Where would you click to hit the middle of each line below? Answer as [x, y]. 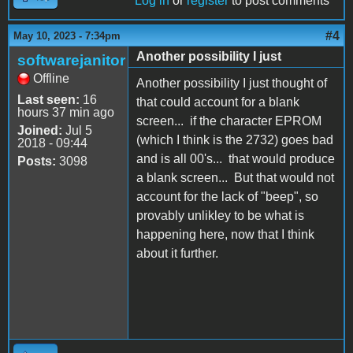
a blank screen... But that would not [235, 177]
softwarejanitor [71, 60]
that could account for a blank [218, 102]
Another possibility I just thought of [232, 83]
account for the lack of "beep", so [227, 196]
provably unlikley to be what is [220, 215]
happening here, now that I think [225, 234]
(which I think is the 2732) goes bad [235, 139]
